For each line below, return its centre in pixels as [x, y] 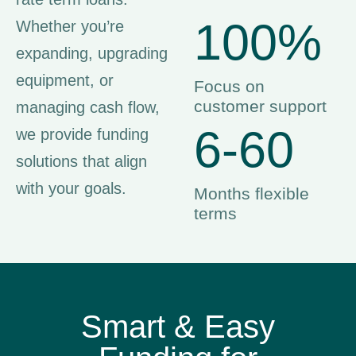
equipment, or [65, 80]
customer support [260, 106]
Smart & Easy [178, 326]
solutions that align [81, 161]
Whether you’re [70, 26]
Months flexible [252, 193]
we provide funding [82, 134]
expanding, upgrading [92, 53]
